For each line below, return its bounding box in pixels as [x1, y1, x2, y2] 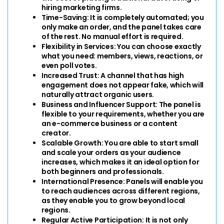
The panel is [158, 99, 201, 109]
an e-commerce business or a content [41, 118, 178, 128]
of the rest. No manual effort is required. [41, 31, 183, 41]
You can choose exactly [115, 41, 201, 51]
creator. [41, 127, 71, 138]
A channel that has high [100, 70, 184, 80]
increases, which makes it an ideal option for [41, 156, 199, 167]
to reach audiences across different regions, [41, 185, 200, 196]
